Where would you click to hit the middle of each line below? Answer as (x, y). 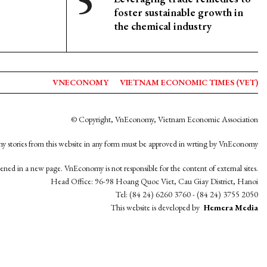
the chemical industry (163, 26)
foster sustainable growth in (178, 12)
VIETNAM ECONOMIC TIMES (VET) (189, 82)
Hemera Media (231, 207)
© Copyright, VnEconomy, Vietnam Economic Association (164, 119)
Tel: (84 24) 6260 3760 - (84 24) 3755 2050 (187, 194)
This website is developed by (156, 207)
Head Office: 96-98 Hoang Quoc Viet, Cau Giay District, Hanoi (154, 181)
